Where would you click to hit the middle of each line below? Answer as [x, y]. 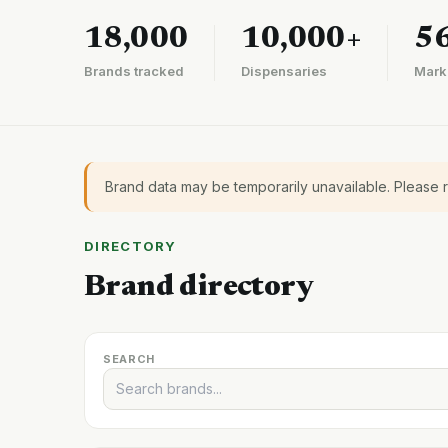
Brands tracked [134, 71]
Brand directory [198, 288]
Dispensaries [284, 71]
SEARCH [129, 359]
